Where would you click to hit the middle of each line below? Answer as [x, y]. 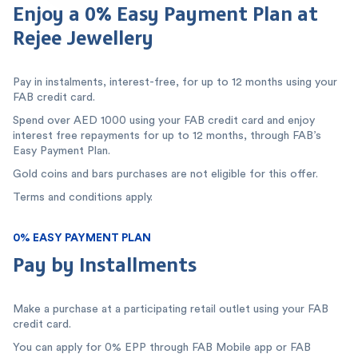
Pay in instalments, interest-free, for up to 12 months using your [175, 82]
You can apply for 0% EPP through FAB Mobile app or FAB [162, 347]
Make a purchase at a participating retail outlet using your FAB [171, 308]
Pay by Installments [105, 263]
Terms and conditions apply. [83, 197]
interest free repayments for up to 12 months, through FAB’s [167, 135]
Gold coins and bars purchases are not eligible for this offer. [165, 173]
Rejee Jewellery [83, 36]
